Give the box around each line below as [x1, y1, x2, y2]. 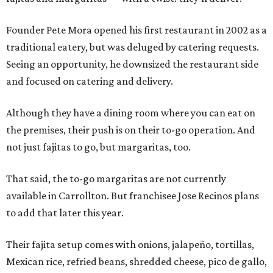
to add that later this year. [6, 207, 124, 219]
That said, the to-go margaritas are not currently [6, 172, 226, 185]
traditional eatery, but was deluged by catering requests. [6, 41, 259, 53]
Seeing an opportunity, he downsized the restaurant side [6, 58, 258, 70]
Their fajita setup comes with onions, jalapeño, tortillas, [6, 238, 254, 250]
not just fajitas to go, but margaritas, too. [6, 141, 191, 153]
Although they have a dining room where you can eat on [6, 107, 255, 119]
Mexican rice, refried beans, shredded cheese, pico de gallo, [6, 255, 267, 268]
